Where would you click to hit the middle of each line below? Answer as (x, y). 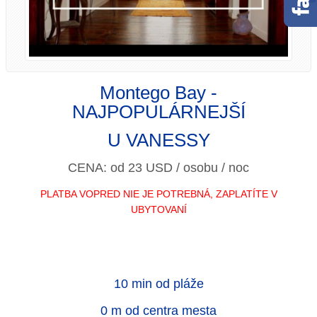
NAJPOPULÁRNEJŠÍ (158, 111)
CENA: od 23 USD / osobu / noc (158, 167)
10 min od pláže (158, 283)
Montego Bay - (158, 92)
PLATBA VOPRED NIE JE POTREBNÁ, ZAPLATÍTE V (158, 194)
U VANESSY (158, 140)
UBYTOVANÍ (158, 209)
